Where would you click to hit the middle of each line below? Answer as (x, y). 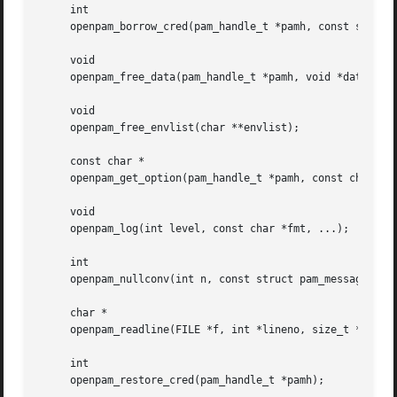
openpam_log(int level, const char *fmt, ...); (195, 229)
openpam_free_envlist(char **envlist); (170, 128)
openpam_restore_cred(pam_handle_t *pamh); (182, 381)
